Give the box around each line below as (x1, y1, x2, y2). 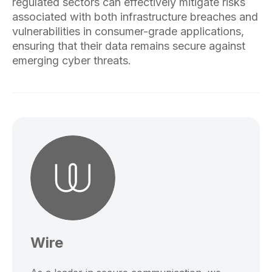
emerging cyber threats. (12, 53, 131, 67)
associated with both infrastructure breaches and (12, 10, 258, 23)
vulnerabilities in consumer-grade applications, (12, 24, 244, 38)
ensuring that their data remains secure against (12, 39, 245, 52)
